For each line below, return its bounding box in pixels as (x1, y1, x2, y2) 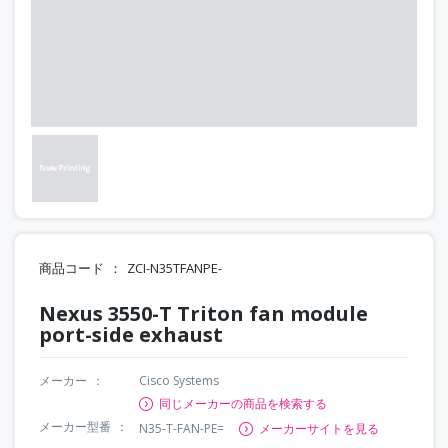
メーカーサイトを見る (259, 419, 379, 437)
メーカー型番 (39, 417, 111, 435)
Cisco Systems (139, 371, 219, 389)
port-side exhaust (39, 320, 223, 348)
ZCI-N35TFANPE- (127, 258, 222, 277)
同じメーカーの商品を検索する (159, 394, 327, 412)
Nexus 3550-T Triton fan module (39, 299, 368, 327)
